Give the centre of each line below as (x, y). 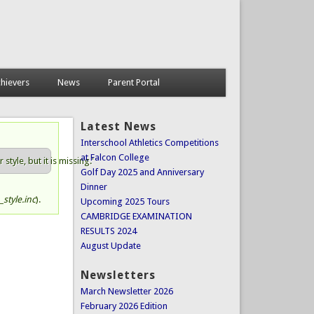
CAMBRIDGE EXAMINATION (136, 216)
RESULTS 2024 (108, 231)
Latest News (118, 126)
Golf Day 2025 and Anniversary (142, 172)
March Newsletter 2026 (127, 292)
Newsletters (118, 275)
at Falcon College (115, 157)
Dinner (94, 186)
